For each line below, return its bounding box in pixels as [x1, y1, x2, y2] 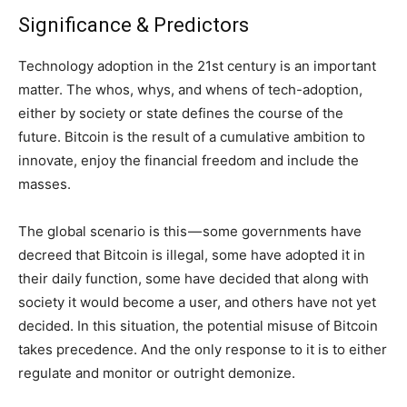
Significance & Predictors [18, 13, 249, 36]
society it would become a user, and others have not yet [18, 293, 376, 311]
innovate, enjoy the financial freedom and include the [18, 151, 359, 169]
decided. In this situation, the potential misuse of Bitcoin [18, 316, 378, 334]
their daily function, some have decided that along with [18, 269, 369, 287]
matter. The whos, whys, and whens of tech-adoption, [18, 80, 362, 98]
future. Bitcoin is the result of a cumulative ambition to [18, 127, 365, 145]
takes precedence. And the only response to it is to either [18, 340, 387, 358]
